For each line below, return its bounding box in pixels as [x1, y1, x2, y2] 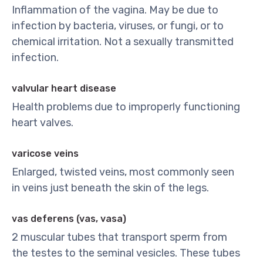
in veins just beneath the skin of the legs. [12, 181, 209, 194]
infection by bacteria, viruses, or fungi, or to [12, 19, 224, 32]
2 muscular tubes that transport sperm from [12, 231, 227, 244]
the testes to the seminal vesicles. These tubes [12, 247, 240, 259]
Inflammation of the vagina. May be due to [12, 4, 218, 16]
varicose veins [12, 148, 79, 159]
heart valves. [12, 116, 73, 129]
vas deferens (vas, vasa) [12, 213, 126, 224]
